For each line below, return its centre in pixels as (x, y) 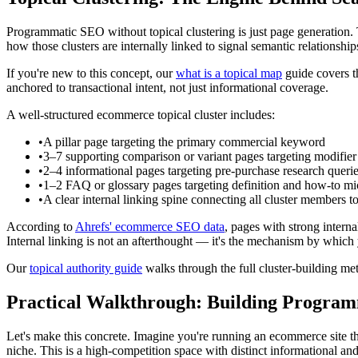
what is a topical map (229, 74)
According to (41, 227)
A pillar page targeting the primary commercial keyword (184, 142)
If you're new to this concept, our (91, 74)
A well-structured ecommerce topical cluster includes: (141, 115)
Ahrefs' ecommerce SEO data (150, 227)
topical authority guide (86, 268)
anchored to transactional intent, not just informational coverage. (167, 88)
